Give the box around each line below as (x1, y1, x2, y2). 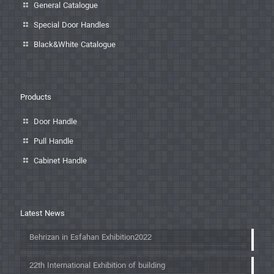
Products (20, 91, 51, 104)
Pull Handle (34, 135, 74, 148)
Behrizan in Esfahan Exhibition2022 (29, 231, 152, 244)
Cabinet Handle (34, 154, 87, 168)
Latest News (20, 207, 65, 220)
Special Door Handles (34, 18, 110, 32)
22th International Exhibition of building (29, 259, 165, 272)
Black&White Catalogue (34, 38, 116, 51)
